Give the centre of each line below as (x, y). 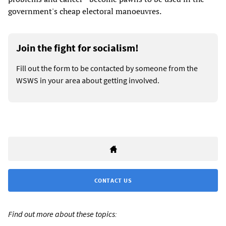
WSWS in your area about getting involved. (88, 80)
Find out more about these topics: (63, 214)
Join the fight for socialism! (77, 47)
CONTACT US (113, 180)
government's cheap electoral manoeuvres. (85, 11)
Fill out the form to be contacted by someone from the (107, 68)
